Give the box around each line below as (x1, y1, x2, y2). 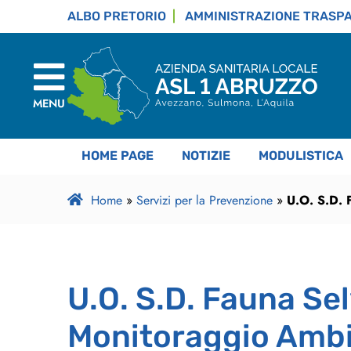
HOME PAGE (81, 148, 154, 164)
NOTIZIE (182, 148, 230, 164)
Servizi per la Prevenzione (136, 191, 273, 210)
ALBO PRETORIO (67, 9, 166, 24)
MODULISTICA (259, 148, 343, 164)
